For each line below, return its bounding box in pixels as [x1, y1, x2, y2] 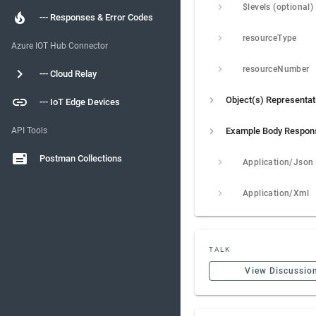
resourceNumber [243, 64, 310, 74]
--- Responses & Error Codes [39, 12, 153, 23]
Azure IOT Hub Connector [11, 41, 108, 51]
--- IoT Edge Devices [39, 97, 120, 107]
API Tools [11, 126, 47, 135]
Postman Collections [39, 153, 122, 164]
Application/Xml [243, 188, 309, 198]
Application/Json [243, 157, 314, 167]
